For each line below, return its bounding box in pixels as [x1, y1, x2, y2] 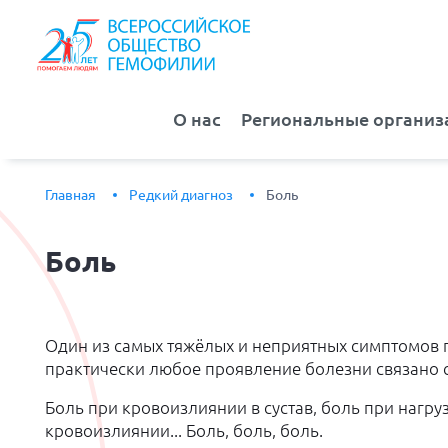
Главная [45, 187, 96, 204]
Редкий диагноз [129, 187, 233, 204]
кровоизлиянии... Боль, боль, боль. [45, 422, 323, 441]
